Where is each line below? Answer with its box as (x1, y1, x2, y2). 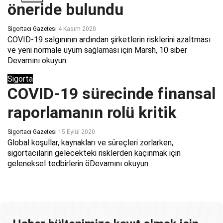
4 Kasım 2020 (58, 25, 96, 33)
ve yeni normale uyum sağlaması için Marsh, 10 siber (7, 45, 187, 55)
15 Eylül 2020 (58, 128, 95, 136)
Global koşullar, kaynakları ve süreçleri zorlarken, (7, 138, 173, 148)
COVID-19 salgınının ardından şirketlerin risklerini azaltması (7, 35, 211, 45)
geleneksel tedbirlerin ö (7, 159, 90, 169)
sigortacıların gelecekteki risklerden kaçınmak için (7, 148, 181, 158)
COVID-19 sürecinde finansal (7, 84, 216, 104)
